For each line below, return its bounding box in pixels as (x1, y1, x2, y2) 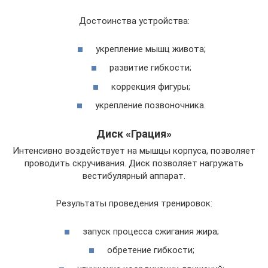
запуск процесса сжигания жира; (82, 226, 219, 237)
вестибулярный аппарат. (83, 170, 185, 181)
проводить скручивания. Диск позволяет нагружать (25, 158, 243, 169)
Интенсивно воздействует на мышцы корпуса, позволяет (13, 145, 255, 156)
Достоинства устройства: (78, 16, 190, 26)
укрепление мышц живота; (95, 43, 206, 54)
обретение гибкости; (106, 245, 194, 255)
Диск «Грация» (96, 127, 172, 140)
